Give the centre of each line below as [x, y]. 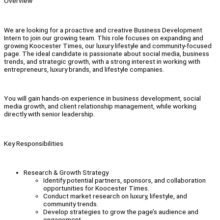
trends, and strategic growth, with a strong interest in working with [102, 61]
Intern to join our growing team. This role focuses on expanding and [104, 38]
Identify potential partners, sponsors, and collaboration [124, 180]
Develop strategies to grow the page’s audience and [121, 211]
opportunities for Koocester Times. [96, 188]
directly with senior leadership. [49, 114]
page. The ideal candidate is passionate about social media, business [107, 53]
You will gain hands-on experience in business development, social [102, 98]
